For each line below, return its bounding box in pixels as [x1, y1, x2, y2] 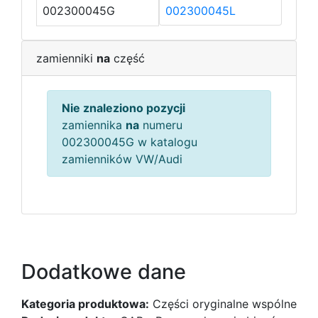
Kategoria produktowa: [21, 297, 149, 311]
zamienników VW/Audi [62, 152, 182, 166]
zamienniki [36, 51, 97, 65]
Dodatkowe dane [21, 259, 186, 284]
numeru [139, 118, 182, 132]
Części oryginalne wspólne [149, 297, 297, 311]
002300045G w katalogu [62, 135, 197, 149]
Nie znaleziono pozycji [62, 101, 185, 115]
